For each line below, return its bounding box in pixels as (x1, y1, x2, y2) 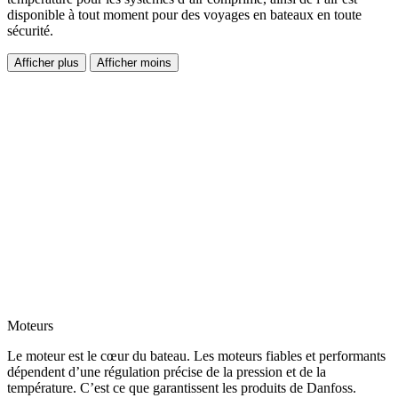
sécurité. (7, 23, 53, 39)
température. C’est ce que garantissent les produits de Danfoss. (7, 380, 356, 396)
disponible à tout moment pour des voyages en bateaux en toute (7, 7, 362, 23)
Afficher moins (97, 56, 171, 70)
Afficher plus (14, 56, 79, 70)
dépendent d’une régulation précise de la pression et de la (7, 364, 326, 380)
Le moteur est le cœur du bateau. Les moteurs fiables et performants (7, 348, 386, 364)
